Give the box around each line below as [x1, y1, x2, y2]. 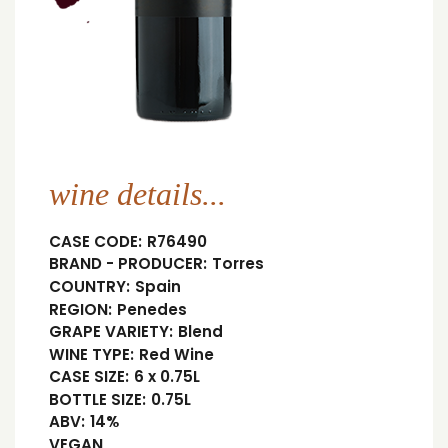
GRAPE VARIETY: [49, 321, 173, 343]
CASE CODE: [49, 230, 142, 252]
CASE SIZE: [49, 366, 129, 388]
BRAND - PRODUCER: [49, 253, 207, 275]
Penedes [116, 298, 187, 320]
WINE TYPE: [49, 343, 134, 365]
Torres [211, 253, 264, 275]
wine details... [49, 176, 226, 213]
